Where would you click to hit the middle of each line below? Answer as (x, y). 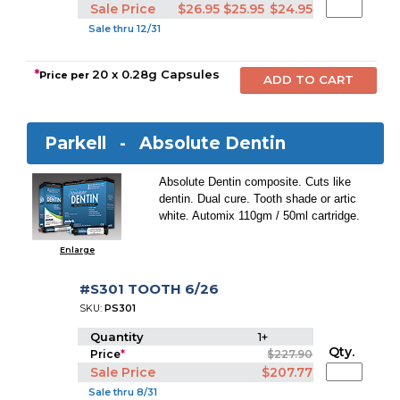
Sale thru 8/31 (122, 392)
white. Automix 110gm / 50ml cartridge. (260, 216)
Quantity (119, 337)
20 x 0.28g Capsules (156, 74)
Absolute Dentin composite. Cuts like (255, 182)
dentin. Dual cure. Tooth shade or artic (258, 199)
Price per (66, 75)
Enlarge (77, 250)
